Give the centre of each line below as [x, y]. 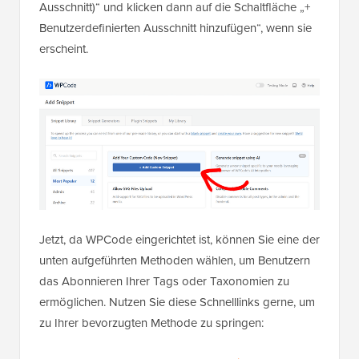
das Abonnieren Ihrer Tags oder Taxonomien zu [164, 281]
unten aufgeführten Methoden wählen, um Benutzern [175, 260]
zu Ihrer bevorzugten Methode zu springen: [151, 323]
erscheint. [64, 48]
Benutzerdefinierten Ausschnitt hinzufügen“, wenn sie [175, 28]
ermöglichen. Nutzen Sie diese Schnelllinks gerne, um [177, 302]
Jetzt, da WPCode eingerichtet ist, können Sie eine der [179, 239]
